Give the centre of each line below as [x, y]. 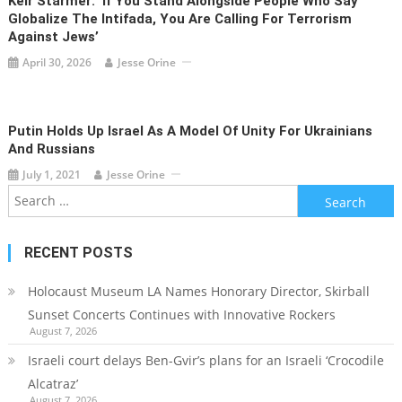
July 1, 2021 [52, 174]
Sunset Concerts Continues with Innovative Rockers [181, 314]
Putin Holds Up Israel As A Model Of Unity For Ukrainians [191, 131]
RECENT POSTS [78, 252]
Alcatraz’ [52, 383]
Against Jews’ [54, 36]
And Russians [52, 149]
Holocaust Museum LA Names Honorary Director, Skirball [198, 291]
